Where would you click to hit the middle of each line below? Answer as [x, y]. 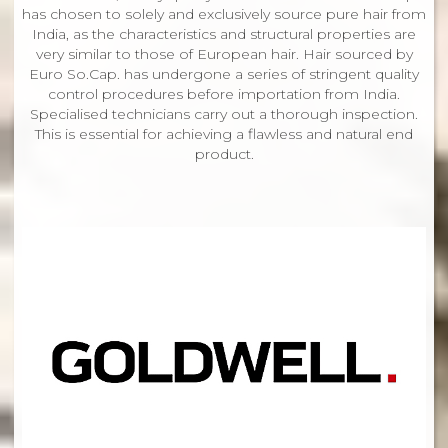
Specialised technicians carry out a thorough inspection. [224, 113]
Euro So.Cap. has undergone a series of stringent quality [224, 73]
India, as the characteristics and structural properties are [224, 33]
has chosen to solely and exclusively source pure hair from [224, 13]
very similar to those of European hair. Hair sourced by [224, 53]
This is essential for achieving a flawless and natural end [224, 133]
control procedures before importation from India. [224, 93]
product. [224, 153]
